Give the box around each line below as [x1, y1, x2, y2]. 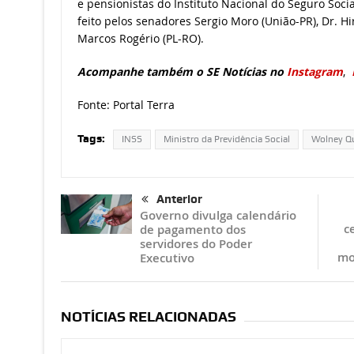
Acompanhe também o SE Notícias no [77, 64, 287, 80]
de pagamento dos [139, 221, 246, 239]
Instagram [286, 64, 343, 80]
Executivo [139, 250, 194, 267]
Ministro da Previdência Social [163, 134, 290, 145]
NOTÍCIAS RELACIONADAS [60, 308, 236, 326]
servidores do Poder [139, 235, 252, 253]
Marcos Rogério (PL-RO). [77, 31, 204, 47]
